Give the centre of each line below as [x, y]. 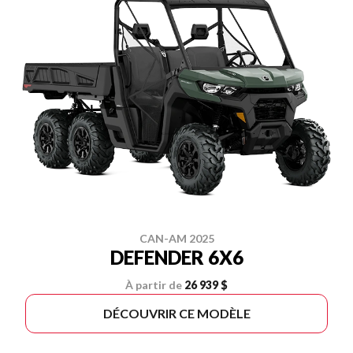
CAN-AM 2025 [176, 238]
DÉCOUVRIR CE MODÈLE [176, 313]
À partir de [154, 284]
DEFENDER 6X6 [176, 257]
